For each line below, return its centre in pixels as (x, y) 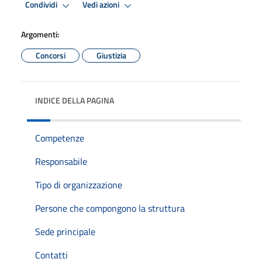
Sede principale (65, 231)
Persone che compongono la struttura (110, 208)
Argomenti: (40, 34)
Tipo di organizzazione (79, 185)
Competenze (60, 138)
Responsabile (61, 161)
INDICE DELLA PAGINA (75, 100)
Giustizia (111, 55)
